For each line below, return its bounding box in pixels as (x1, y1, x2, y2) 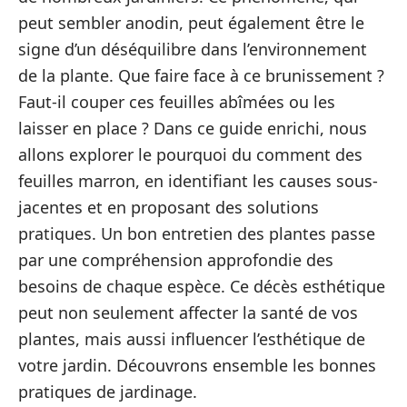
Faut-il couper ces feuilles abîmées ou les (18, 91, 335, 113)
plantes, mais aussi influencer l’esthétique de (18, 328, 365, 350)
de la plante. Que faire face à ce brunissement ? (18, 65, 384, 86)
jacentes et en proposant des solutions (18, 196, 319, 218)
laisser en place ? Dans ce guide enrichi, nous (18, 117, 367, 139)
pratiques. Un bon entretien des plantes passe (18, 223, 375, 244)
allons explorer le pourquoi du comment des (18, 144, 362, 165)
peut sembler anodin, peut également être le (18, 12, 364, 34)
